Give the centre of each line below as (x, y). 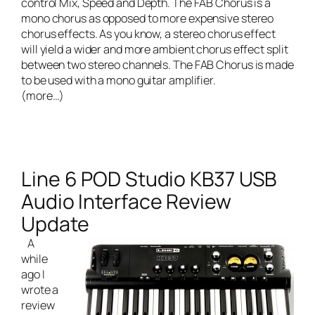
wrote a (40, 290)
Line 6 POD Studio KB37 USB (149, 179)
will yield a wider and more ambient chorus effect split (155, 49)
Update (55, 224)
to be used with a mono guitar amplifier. (123, 80)
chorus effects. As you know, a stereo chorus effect (148, 33)
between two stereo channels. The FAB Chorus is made (157, 64)
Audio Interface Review (126, 202)
